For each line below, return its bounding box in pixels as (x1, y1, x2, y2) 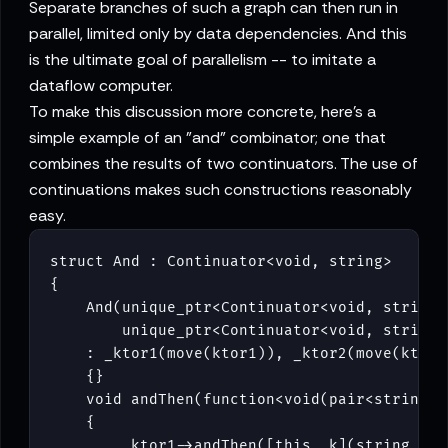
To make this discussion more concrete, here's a (29, 101, 376, 123)
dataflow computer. (29, 75, 173, 97)
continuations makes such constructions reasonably (29, 179, 412, 201)
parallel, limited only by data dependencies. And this (29, 23, 407, 45)
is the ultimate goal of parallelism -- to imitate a (29, 49, 376, 71)
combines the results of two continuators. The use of (29, 153, 418, 175)
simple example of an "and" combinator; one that (29, 127, 386, 149)
